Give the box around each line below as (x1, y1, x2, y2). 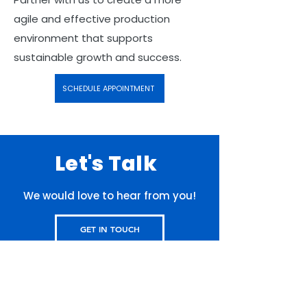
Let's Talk (55, 149, 157, 178)
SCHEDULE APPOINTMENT (62, 82, 154, 94)
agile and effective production (14, 12, 170, 26)
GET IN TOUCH (79, 223, 140, 234)
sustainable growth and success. (14, 50, 182, 64)
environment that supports (14, 31, 153, 45)
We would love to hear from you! (23, 188, 196, 203)
